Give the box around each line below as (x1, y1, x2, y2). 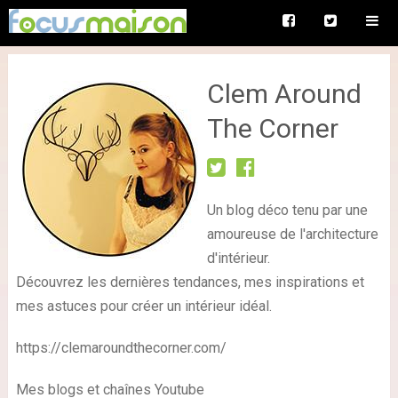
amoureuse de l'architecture (206, 226, 378, 243)
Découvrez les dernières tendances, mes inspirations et (15, 274, 364, 291)
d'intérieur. (206, 250, 270, 267)
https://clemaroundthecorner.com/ (15, 339, 227, 356)
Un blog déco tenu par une (206, 202, 368, 219)
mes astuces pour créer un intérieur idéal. (15, 298, 272, 314)
